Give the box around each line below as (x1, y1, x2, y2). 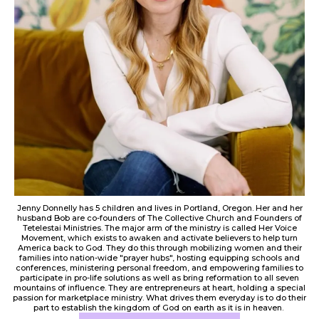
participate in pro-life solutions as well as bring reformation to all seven (20, 273, 299, 283)
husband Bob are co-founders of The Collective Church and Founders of (17, 213, 302, 224)
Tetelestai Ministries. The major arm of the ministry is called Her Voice (22, 223, 297, 234)
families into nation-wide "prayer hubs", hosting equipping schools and (19, 253, 300, 263)
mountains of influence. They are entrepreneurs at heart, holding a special (14, 283, 305, 293)
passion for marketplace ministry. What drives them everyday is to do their (13, 293, 306, 303)
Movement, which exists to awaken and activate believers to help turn (21, 233, 298, 244)
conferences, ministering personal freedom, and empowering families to (16, 263, 303, 273)
